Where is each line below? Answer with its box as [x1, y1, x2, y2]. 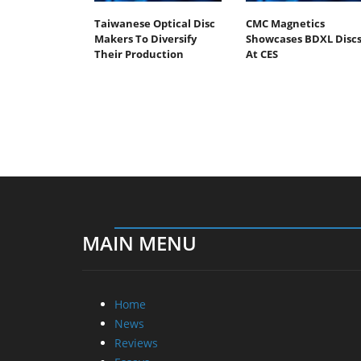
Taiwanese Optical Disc [94, 15, 215, 31]
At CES [245, 46, 278, 61]
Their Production [94, 46, 184, 61]
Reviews [114, 334, 158, 351]
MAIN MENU [82, 229, 197, 256]
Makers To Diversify [94, 31, 197, 46]
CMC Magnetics [245, 15, 325, 31]
